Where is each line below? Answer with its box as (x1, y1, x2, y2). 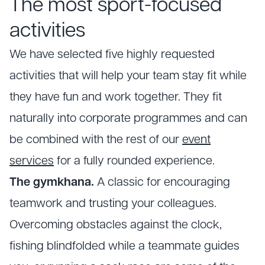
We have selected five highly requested (9, 49, 215, 62)
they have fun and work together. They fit (9, 92, 222, 104)
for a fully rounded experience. (54, 156, 215, 168)
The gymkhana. (9, 177, 94, 189)
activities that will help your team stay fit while (9, 70, 247, 83)
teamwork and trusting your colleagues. (9, 198, 216, 211)
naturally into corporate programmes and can (9, 113, 247, 125)
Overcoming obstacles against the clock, (9, 219, 222, 232)
